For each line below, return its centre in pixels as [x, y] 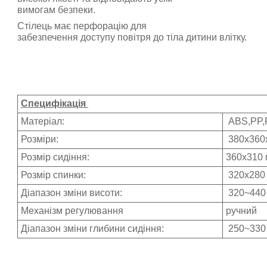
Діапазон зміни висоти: [72, 193]
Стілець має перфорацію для [82, 26]
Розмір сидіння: [56, 157]
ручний [241, 211]
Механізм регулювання [72, 211]
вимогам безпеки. [56, 10]
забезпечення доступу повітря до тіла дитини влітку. [132, 38]
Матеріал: [43, 122]
